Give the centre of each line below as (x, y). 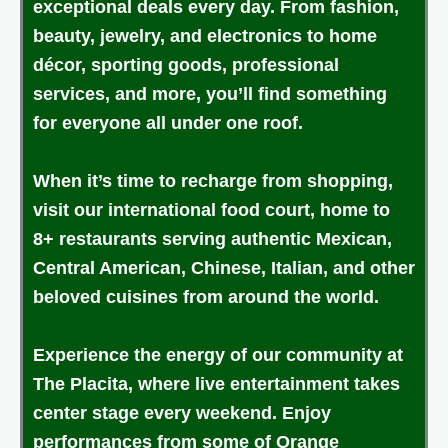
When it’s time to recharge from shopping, (213, 181)
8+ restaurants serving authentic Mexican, (212, 239)
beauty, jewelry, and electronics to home (205, 36)
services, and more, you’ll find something (210, 94)
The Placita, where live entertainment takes (216, 384)
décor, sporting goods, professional (186, 65)
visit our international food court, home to (211, 210)
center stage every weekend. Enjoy (182, 413)
